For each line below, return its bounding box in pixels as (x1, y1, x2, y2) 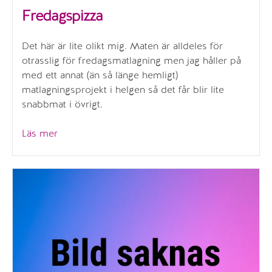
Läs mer (22, 127, 58, 140)
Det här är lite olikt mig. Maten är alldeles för (22, 39, 223, 53)
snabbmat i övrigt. (22, 98, 103, 111)
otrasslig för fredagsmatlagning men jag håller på (22, 54, 241, 67)
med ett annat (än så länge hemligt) (22, 69, 178, 82)
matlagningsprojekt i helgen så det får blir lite (22, 83, 224, 97)
